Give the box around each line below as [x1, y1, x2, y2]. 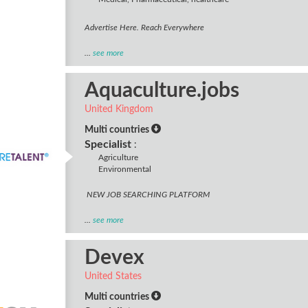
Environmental [98, 165, 151, 173]
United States [84, 272, 142, 281]
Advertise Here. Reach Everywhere [84, 23, 204, 32]
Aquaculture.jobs [84, 80, 239, 101]
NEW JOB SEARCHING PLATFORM [84, 190, 210, 199]
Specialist [84, 139, 131, 150]
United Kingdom [84, 104, 153, 114]
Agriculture [98, 153, 138, 162]
